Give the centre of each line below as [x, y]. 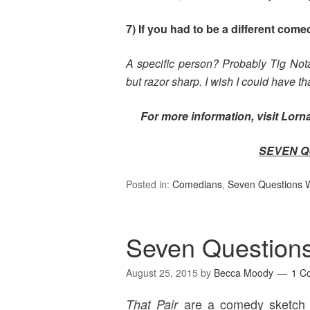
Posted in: [149, 184]
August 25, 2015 [162, 273]
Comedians [197, 184]
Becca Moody [244, 273]
